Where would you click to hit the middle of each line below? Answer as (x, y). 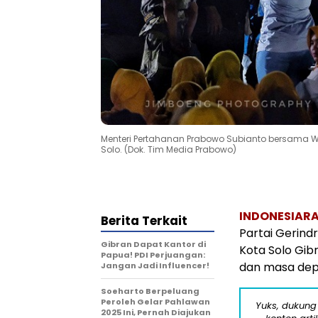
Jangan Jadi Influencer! (155, 265)
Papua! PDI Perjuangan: (153, 254)
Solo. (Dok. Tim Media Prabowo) (169, 149)
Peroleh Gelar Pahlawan (155, 301)
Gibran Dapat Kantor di (153, 244)
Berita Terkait (144, 220)
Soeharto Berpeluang (150, 291)
